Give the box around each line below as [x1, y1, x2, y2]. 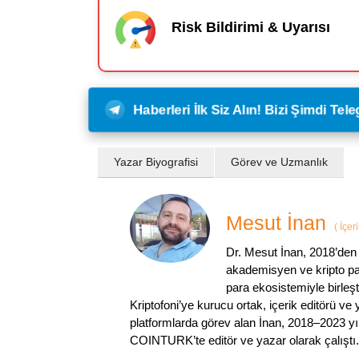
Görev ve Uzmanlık [231, 155, 328, 168]
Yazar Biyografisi [114, 155, 198, 168]
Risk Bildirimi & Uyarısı [171, 19, 330, 36]
